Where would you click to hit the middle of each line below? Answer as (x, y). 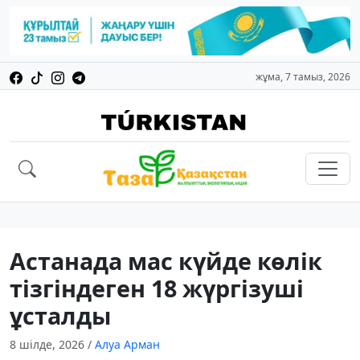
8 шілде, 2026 (49, 345)
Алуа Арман (127, 345)
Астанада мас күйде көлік (166, 261)
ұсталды (60, 316)
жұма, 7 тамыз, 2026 (303, 77)
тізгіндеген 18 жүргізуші (157, 288)
